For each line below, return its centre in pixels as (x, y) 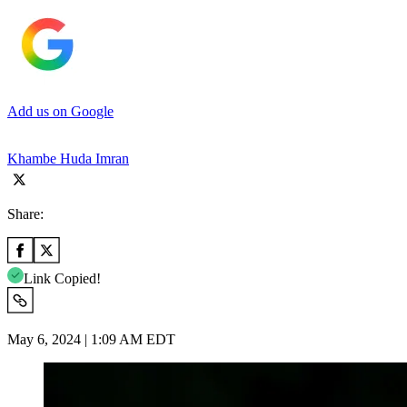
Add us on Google (60, 111)
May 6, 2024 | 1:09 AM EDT (91, 339)
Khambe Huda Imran (68, 158)
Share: (25, 213)
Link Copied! (62, 278)
